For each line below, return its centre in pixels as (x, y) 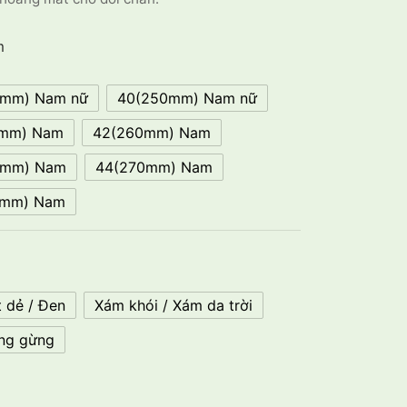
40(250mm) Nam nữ (187, 98)
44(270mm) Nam (154, 167)
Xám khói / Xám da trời (174, 305)
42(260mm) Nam (152, 132)
